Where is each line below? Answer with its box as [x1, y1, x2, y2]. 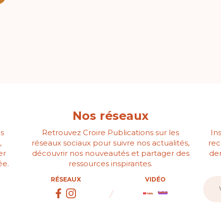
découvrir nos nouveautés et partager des [32, 148, 189, 158]
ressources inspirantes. [69, 158, 152, 168]
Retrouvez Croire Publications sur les [42, 127, 179, 137]
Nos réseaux [73, 109, 148, 123]
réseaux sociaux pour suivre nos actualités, [32, 138, 189, 147]
